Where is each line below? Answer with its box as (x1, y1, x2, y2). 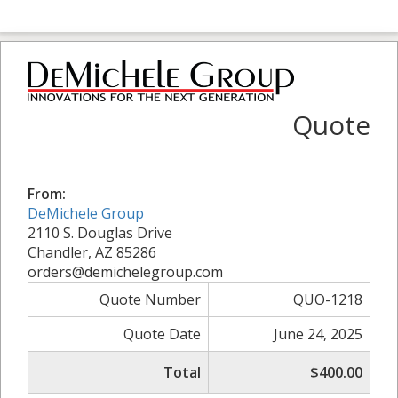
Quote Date (123, 323, 201, 344)
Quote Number (99, 289, 201, 309)
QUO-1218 (293, 289, 362, 309)
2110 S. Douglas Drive (28, 222, 172, 243)
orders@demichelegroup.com (28, 261, 223, 282)
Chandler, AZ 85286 (28, 242, 156, 262)
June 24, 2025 (274, 323, 362, 344)
